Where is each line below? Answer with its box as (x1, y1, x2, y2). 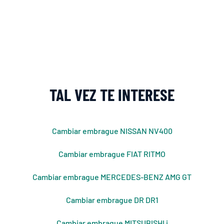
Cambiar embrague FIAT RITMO (58, 149, 165, 159)
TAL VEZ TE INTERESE (49, 84, 174, 105)
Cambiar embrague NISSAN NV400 (51, 126, 172, 136)
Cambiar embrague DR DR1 (65, 195, 158, 205)
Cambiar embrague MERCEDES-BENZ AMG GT (32, 172, 191, 182)
